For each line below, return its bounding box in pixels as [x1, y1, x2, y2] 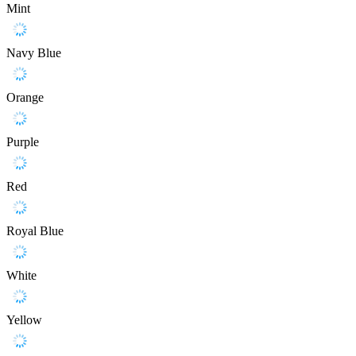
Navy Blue [6, 46, 61, 60]
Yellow [6, 313, 42, 327]
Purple [6, 135, 39, 149]
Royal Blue [6, 224, 64, 238]
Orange [6, 91, 44, 105]
